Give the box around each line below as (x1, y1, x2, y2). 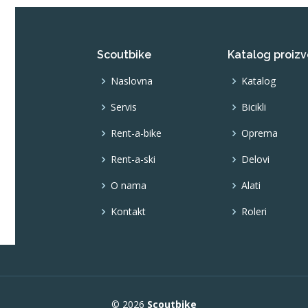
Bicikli (241, 100, 266, 114)
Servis (111, 100, 137, 114)
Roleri (241, 205, 267, 219)
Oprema (241, 126, 278, 140)
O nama (111, 179, 146, 192)
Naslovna (111, 74, 153, 88)
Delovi (241, 153, 269, 166)
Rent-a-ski (111, 153, 155, 166)
